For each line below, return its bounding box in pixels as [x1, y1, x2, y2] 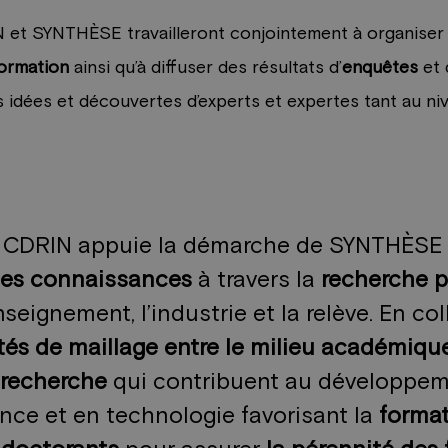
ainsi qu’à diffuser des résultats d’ [69, 59, 343, 78]
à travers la [192, 269, 322, 293]
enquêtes [342, 59, 419, 78]
